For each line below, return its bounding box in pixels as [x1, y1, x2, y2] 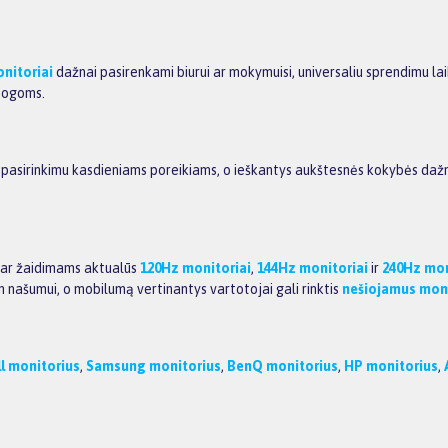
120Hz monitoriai [140, 260, 251, 277]
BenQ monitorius [227, 357, 338, 374]
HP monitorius [344, 357, 438, 374]
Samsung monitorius [86, 357, 221, 374]
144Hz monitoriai [257, 260, 368, 277]
